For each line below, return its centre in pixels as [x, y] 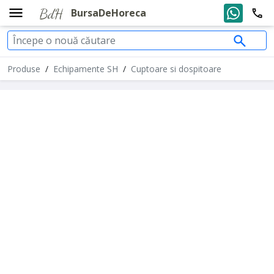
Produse [24, 69]
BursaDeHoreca [109, 13]
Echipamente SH [86, 69]
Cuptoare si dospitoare [176, 69]
